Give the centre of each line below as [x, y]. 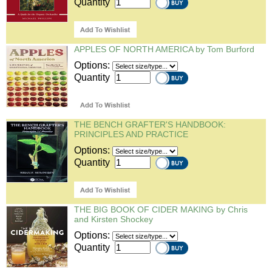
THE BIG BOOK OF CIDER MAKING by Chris [161, 209]
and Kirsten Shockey [114, 219]
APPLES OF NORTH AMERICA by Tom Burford [164, 49]
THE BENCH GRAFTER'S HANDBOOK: [150, 124]
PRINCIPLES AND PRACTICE [131, 134]
